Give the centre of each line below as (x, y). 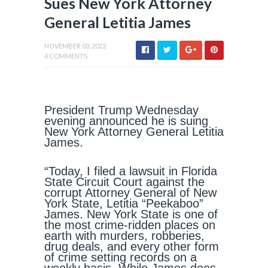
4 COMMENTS (66, 56)
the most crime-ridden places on (130, 225)
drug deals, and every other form (132, 246)
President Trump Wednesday (121, 110)
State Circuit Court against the (124, 182)
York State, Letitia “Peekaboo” (124, 203)
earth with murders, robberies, (124, 236)
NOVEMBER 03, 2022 (75, 46)
